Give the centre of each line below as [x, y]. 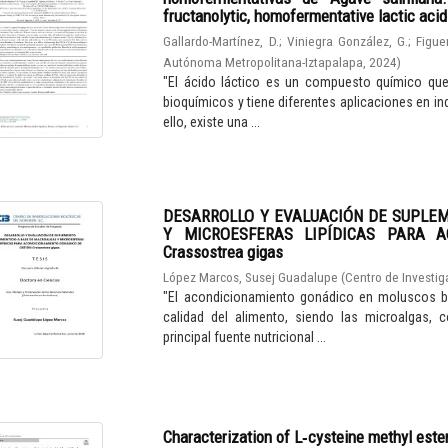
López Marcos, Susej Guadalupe [251, 277]
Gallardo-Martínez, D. [221, 41]
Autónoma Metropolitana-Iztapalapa [263, 62]
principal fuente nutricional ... [245, 337]
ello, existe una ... [212, 122]
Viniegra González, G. [347, 41]
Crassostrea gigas [223, 252]
